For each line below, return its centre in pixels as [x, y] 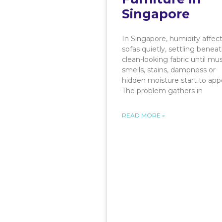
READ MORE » [144, 115]
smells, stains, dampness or [169, 70]
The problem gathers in [163, 91]
